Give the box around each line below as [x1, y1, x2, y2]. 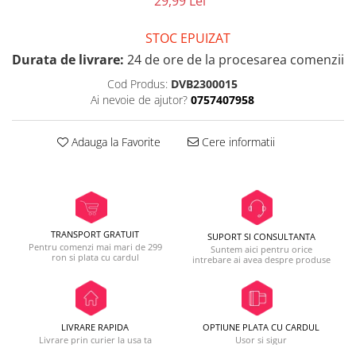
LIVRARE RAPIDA [61, 320, 129, 333]
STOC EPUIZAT [142, 29, 230, 47]
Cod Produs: [106, 75, 168, 91]
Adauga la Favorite [68, 133, 161, 149]
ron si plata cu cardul [51, 251, 139, 264]
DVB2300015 [170, 75, 238, 91]
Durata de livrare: [12, 50, 124, 68]
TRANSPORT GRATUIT [51, 228, 139, 241]
